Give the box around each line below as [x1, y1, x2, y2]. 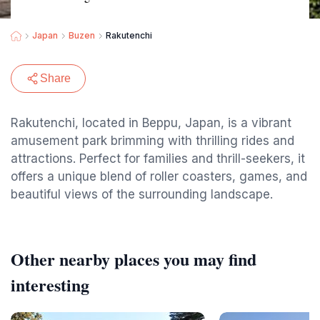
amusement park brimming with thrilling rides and [11, 134, 294, 148]
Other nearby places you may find [11, 246, 256, 271]
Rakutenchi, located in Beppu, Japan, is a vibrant [11, 116, 291, 130]
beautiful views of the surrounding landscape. [11, 187, 273, 201]
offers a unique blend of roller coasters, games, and [11, 169, 307, 184]
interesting [11, 272, 89, 297]
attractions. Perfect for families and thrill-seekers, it [11, 151, 305, 166]
